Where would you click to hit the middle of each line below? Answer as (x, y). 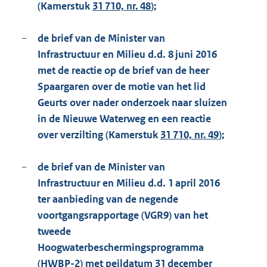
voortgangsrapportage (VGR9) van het (123, 215)
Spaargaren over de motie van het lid (122, 87)
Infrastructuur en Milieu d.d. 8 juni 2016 (127, 55)
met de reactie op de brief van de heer (123, 71)
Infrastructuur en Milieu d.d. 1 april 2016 (129, 183)
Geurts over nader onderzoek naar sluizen (132, 103)
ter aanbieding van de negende (108, 199)
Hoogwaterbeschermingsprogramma (121, 248)
